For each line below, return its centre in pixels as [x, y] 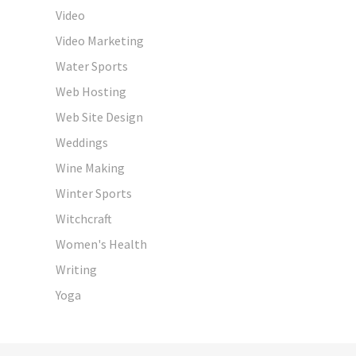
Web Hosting [91, 91]
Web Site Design [99, 116]
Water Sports [92, 66]
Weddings [82, 142]
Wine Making [90, 167]
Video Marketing [100, 40]
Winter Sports [94, 193]
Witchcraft [84, 218]
